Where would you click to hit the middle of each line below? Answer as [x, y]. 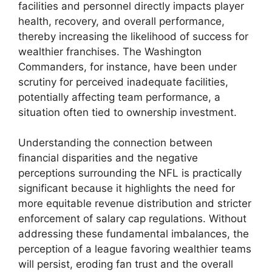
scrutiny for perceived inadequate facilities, [123, 82]
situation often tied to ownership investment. [127, 112]
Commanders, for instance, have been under [127, 66]
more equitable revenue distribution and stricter [135, 204]
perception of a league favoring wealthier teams [135, 249]
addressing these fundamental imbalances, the [134, 234]
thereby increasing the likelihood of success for [133, 36]
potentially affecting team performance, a [119, 97]
